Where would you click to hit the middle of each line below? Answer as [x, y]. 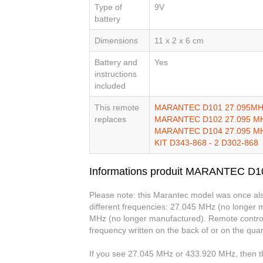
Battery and [116, 63]
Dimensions [116, 41]
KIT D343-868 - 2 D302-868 [206, 143]
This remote [117, 108]
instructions [116, 74]
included [110, 86]
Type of [108, 7]
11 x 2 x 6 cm [179, 41]
